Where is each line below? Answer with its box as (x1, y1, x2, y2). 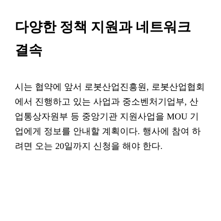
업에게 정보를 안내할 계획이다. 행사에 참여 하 (15, 126, 201, 136)
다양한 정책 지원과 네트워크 (15, 19, 191, 35)
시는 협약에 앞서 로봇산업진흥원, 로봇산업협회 (15, 82, 205, 92)
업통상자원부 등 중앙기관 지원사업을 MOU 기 (15, 111, 199, 121)
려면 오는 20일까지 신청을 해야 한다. (15, 141, 163, 151)
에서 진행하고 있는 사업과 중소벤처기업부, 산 (15, 97, 198, 107)
